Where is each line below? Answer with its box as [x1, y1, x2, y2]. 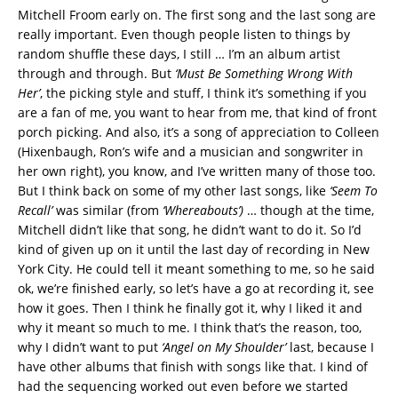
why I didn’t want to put [18, 338, 162, 355]
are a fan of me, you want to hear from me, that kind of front [18, 103, 377, 121]
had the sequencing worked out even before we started [18, 377, 348, 394]
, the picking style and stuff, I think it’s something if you [40, 84, 367, 101]
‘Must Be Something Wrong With [175, 64, 353, 82]
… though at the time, [243, 201, 374, 219]
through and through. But [18, 64, 175, 82]
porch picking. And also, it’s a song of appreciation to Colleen [18, 123, 379, 140]
